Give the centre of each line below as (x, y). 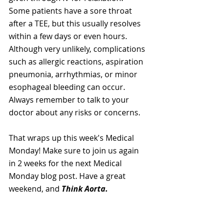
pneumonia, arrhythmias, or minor (74, 75)
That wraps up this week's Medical (72, 138)
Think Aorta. (85, 189)
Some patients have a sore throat (71, 11)
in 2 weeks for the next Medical (66, 164)
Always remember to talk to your (70, 100)
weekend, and (35, 189)
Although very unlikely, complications (78, 49)
